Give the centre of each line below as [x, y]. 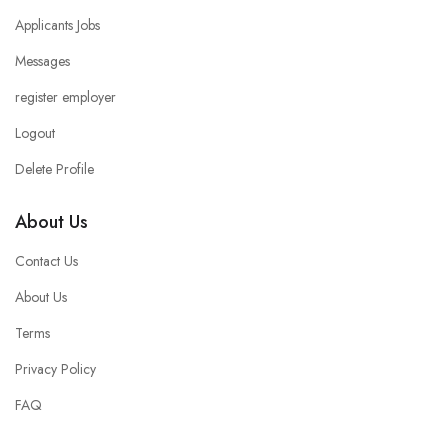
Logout [35, 132]
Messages [42, 60]
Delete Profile [54, 168]
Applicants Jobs [57, 24]
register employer [65, 96]
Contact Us [46, 260]
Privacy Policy [55, 368]
